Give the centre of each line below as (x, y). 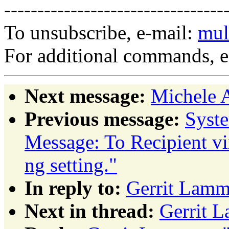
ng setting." (71, 165)
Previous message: (102, 119)
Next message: (85, 96)
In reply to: (73, 188)
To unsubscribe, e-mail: (101, 32)
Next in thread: (89, 211)
